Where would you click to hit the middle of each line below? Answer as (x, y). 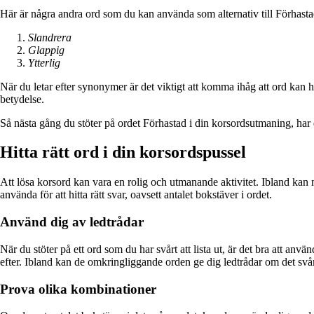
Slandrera (50, 37)
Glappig (46, 50)
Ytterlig (44, 62)
